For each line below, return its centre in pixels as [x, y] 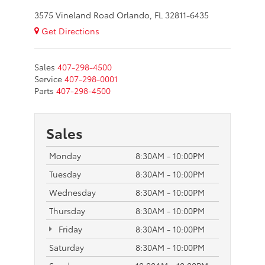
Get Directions [69, 30]
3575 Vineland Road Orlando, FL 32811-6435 [122, 14]
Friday [69, 229]
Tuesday [65, 174]
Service [48, 78]
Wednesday [72, 192]
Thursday [67, 210]
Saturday [67, 247]
